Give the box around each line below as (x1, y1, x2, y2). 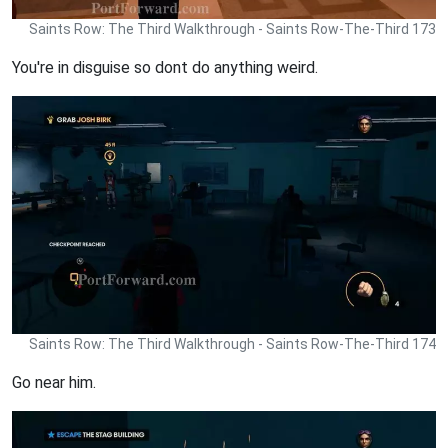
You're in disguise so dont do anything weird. (12, 57, 318, 77)
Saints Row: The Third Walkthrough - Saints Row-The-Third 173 (29, 20, 436, 37)
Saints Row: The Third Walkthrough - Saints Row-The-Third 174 (29, 335, 436, 352)
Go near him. (12, 372, 96, 392)
